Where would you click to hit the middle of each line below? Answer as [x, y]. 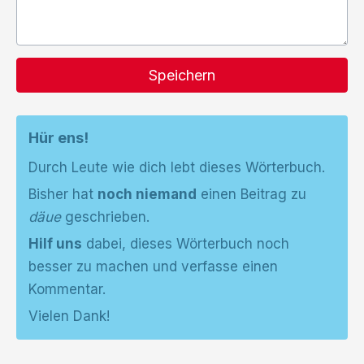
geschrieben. [105, 217]
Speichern [182, 75]
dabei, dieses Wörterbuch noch [186, 244]
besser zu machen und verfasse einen [153, 266]
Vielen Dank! [69, 316]
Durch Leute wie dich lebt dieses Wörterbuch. [177, 167]
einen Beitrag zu [251, 194]
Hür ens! [58, 138]
